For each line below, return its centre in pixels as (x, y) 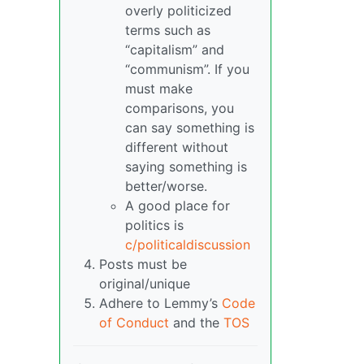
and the (196, 322)
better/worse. (166, 186)
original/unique (145, 283)
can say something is (190, 127)
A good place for (178, 205)
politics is (154, 225)
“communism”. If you (187, 69)
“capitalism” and (175, 49)
